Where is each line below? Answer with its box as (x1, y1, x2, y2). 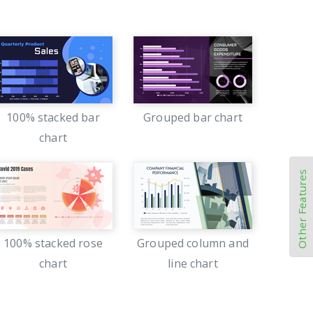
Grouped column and (137, 235, 249, 251)
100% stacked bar (6, 110, 100, 125)
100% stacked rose (3, 235, 103, 251)
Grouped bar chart (143, 110, 242, 125)
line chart (168, 256, 218, 271)
